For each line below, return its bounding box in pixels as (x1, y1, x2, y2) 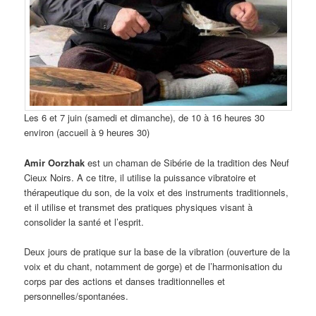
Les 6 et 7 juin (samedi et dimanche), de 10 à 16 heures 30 (24, 111, 265, 125)
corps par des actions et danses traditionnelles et (24, 274, 226, 288)
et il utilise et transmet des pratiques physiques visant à (24, 200, 253, 214)
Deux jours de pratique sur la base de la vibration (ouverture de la (24, 244, 291, 258)
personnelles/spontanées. (24, 288, 129, 303)
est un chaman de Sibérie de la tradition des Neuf (85, 155, 290, 169)
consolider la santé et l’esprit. (24, 214, 145, 229)
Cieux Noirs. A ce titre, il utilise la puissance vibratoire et (24, 170, 257, 184)
